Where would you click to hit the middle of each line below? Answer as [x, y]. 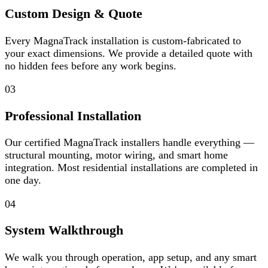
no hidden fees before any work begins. [91, 66]
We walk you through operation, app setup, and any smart [131, 257]
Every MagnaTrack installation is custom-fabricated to [123, 40]
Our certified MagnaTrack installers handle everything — [130, 143]
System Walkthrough [64, 231]
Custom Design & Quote [74, 14]
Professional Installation [73, 116]
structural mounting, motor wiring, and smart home [116, 155]
